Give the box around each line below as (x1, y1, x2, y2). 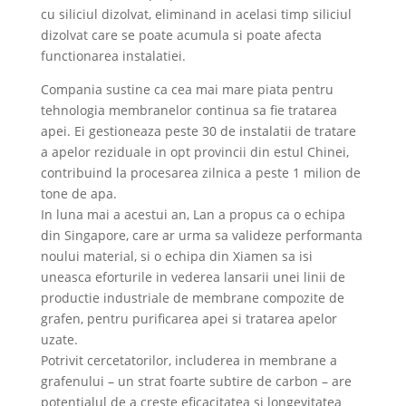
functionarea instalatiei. (40, 46, 186, 64)
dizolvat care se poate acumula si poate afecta (40, 25, 322, 43)
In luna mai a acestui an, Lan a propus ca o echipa (40, 205, 345, 223)
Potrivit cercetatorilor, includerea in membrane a (40, 351, 337, 369)
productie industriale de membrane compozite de (40, 288, 344, 306)
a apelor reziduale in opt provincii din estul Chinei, (40, 142, 349, 160)
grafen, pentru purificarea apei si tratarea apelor (40, 309, 337, 327)
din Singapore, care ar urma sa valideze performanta (40, 226, 362, 244)
